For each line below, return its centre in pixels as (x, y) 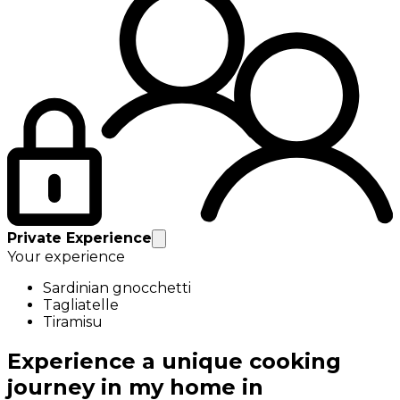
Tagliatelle (81, 304)
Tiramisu (73, 321)
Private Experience (79, 237)
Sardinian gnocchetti (117, 287)
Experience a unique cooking (174, 361)
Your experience (66, 256)
